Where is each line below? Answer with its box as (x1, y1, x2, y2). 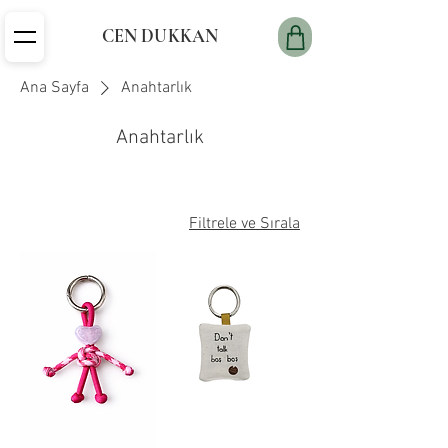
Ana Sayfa (20, 78, 89, 98)
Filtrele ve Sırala (189, 214, 300, 234)
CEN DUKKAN (101, 25, 219, 47)
